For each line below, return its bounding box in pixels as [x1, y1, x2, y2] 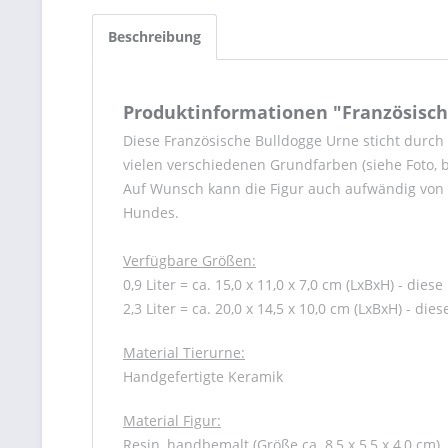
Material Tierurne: [123, 343, 245, 362]
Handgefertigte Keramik [123, 367, 283, 386]
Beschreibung [108, 27, 201, 46]
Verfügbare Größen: [123, 251, 256, 270]
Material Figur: [123, 411, 221, 430]
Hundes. [123, 203, 179, 222]
